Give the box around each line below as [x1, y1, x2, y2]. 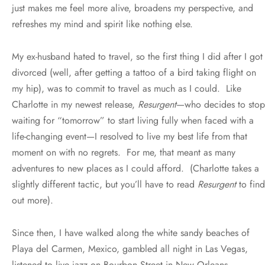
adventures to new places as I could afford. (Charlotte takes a [12, 161, 259, 175]
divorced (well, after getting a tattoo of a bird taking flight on [12, 65, 256, 79]
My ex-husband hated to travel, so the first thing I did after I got [12, 49, 263, 63]
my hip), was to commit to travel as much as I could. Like [12, 81, 241, 95]
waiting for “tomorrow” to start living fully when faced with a [12, 113, 254, 127]
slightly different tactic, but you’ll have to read [12, 177, 198, 191]
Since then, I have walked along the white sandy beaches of [12, 225, 250, 240]
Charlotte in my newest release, [12, 97, 138, 111]
